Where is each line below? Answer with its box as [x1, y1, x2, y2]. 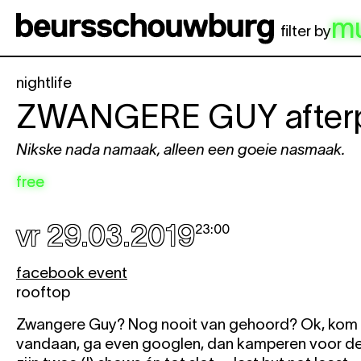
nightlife [16, 74, 72, 91]
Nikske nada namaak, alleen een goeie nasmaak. [16, 141, 345, 158]
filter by [280, 23, 331, 40]
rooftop [16, 284, 70, 301]
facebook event [16, 264, 127, 281]
